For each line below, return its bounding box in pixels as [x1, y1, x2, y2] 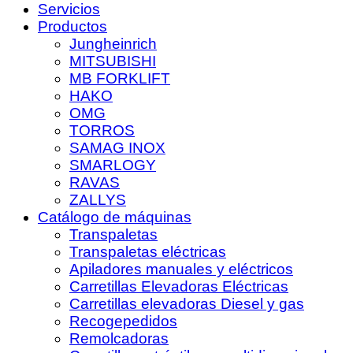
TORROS [69, 121, 135, 139]
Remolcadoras [69, 329, 169, 347]
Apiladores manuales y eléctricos [69, 260, 293, 277]
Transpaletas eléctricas [69, 243, 226, 260]
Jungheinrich [69, 35, 157, 52]
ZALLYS [69, 191, 126, 208]
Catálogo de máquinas [38, 208, 191, 225]
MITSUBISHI [69, 52, 156, 69]
